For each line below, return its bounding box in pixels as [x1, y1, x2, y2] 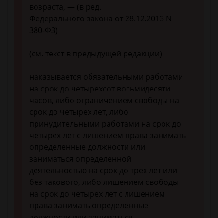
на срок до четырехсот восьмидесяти [29, 83, 170, 94]
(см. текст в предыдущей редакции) [29, 48, 162, 59]
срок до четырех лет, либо [29, 107, 128, 118]
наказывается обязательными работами [29, 72, 183, 83]
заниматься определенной [29, 153, 131, 164]
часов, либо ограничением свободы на [29, 95, 179, 106]
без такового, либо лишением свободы [29, 177, 179, 188]
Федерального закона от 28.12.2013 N [29, 13, 172, 24]
